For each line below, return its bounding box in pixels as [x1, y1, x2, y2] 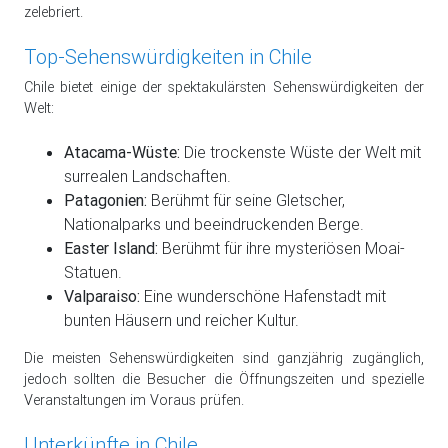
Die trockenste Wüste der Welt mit [180, 142, 421, 163]
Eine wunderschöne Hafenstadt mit [140, 286, 386, 307]
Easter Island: [64, 238, 158, 259]
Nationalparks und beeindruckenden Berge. [64, 214, 364, 235]
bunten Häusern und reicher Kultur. [64, 310, 299, 331]
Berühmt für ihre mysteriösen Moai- [158, 238, 405, 259]
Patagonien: [64, 190, 147, 211]
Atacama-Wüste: [64, 142, 180, 163]
